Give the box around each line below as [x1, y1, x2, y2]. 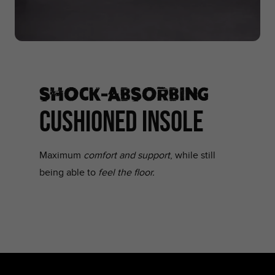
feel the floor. [96, 166, 155, 179]
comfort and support [83, 149, 170, 161]
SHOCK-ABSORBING [39, 79, 209, 106]
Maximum [39, 149, 83, 161]
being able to [39, 166, 96, 179]
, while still [170, 149, 215, 161]
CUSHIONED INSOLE [39, 104, 203, 138]
